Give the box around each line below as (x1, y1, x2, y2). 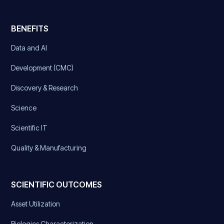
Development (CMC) (11, 63, 74, 72)
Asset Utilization (11, 199, 60, 208)
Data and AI (11, 43, 47, 52)
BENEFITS (11, 23, 49, 33)
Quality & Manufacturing (11, 143, 87, 152)
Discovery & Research (11, 83, 78, 92)
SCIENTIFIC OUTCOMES (11, 179, 102, 189)
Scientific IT (11, 123, 48, 132)
